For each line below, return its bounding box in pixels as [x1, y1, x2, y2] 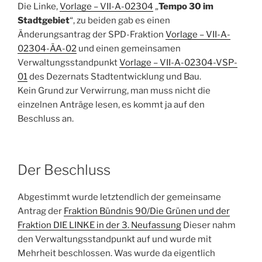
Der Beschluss [18, 161, 111, 178]
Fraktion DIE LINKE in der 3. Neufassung [18, 219, 181, 230]
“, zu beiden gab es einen [70, 15, 170, 26]
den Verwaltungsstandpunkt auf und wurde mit [18, 233, 212, 244]
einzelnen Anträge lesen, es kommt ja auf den [18, 99, 205, 111]
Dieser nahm [181, 219, 236, 230]
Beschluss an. [18, 113, 74, 125]
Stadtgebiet [18, 15, 70, 26]
